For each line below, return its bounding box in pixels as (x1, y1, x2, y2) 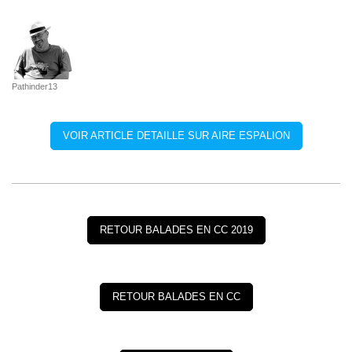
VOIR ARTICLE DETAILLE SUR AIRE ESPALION (62, 130, 290, 142)
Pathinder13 (12, 82, 57, 92)
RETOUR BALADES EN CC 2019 (99, 224, 253, 236)
